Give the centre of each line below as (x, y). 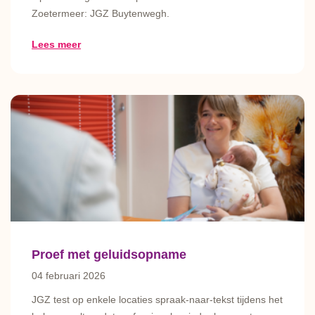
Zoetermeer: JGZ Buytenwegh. (101, 13)
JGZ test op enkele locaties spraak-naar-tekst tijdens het (157, 300)
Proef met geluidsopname (109, 255)
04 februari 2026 (69, 276)
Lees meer (56, 44)
